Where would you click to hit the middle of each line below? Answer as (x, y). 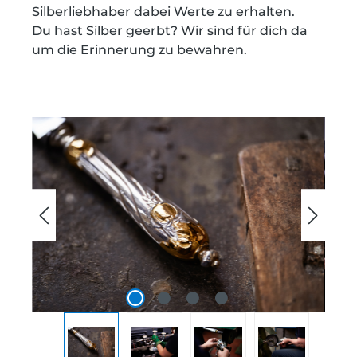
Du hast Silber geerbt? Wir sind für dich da (170, 31)
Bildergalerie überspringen (119, 126)
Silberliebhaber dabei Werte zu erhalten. (165, 12)
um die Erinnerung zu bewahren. (139, 50)
